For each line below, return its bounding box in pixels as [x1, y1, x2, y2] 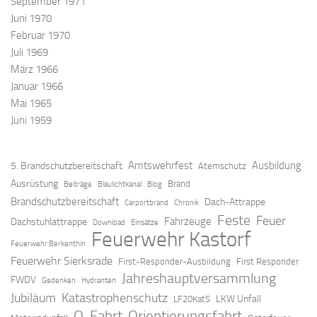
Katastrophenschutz [62, 289, 168, 306]
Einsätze [131, 217, 158, 227]
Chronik [174, 197, 199, 207]
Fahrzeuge [164, 214, 212, 228]
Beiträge [64, 179, 92, 189]
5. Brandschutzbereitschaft [11, 159, 122, 172]
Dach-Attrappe [204, 195, 265, 208]
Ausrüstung [11, 177, 58, 190]
